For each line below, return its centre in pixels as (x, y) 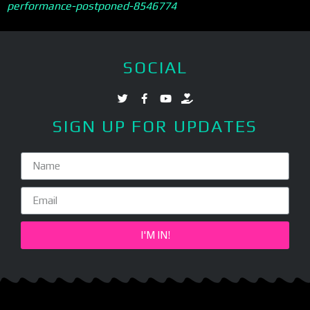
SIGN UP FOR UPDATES (155, 126)
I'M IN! (155, 235)
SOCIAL (155, 67)
